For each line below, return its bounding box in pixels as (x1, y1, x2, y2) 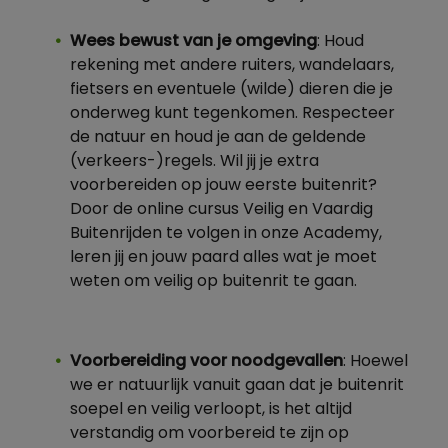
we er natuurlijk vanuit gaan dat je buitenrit (70, 378, 404, 394)
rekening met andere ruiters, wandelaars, (70, 58, 394, 74)
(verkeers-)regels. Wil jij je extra (70, 154, 319, 170)
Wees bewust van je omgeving (70, 34, 317, 50)
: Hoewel (343, 354, 408, 370)
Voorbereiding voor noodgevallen (70, 354, 343, 370)
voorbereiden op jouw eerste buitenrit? (70, 178, 377, 194)
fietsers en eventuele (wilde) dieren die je (70, 82, 393, 98)
